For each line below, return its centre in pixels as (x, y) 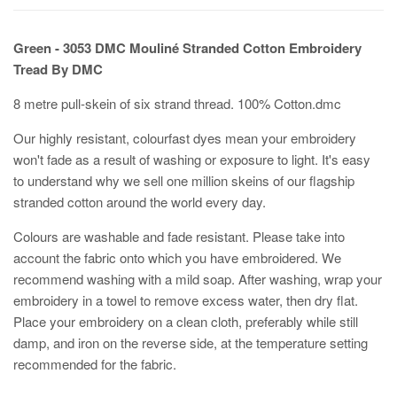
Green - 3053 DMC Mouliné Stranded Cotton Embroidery (187, 48)
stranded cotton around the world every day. (140, 202)
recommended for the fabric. (95, 364)
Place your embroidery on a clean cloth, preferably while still (186, 322)
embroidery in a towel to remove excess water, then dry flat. (186, 300)
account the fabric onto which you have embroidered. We (177, 258)
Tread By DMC (58, 70)
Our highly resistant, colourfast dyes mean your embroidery (185, 138)
